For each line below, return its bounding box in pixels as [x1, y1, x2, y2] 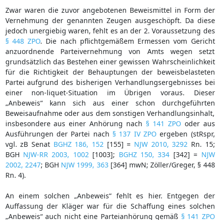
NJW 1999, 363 [61, 160, 109, 169]
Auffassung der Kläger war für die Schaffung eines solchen [5, 201, 215, 211]
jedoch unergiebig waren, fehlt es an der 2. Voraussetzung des [5, 26, 215, 35]
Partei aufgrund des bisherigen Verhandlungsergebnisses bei [5, 77, 215, 87]
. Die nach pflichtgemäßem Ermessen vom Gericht [40, 36, 215, 46]
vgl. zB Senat [5, 139, 54, 149]
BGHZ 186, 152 [53, 139, 104, 149]
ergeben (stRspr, [156, 129, 215, 138]
